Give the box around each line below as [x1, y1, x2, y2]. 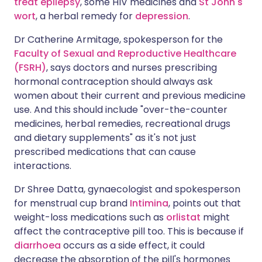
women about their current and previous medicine [14, 89, 246, 102]
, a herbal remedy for [36, 9, 135, 23]
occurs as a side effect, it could [61, 239, 205, 252]
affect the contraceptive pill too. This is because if [14, 225, 244, 238]
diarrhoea [14, 239, 61, 252]
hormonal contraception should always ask [14, 75, 213, 88]
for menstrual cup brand [14, 196, 130, 210]
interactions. [14, 159, 71, 173]
